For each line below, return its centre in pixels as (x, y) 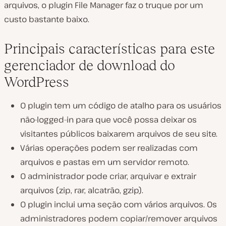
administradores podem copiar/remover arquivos (119, 218)
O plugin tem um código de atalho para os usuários (121, 105)
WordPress (37, 82)
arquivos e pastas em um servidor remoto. (105, 162)
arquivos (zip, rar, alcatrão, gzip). (82, 190)
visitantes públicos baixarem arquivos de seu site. (119, 133)
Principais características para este (109, 48)
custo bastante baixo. (47, 19)
